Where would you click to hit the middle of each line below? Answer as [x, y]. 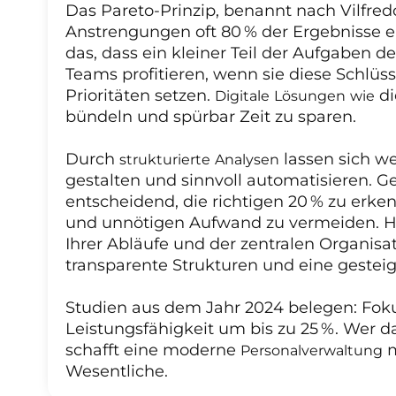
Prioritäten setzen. [140, 96]
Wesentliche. [116, 372]
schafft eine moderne [152, 350]
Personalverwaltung [311, 351]
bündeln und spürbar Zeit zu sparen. [213, 117]
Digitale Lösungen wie [294, 96]
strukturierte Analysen [199, 160]
